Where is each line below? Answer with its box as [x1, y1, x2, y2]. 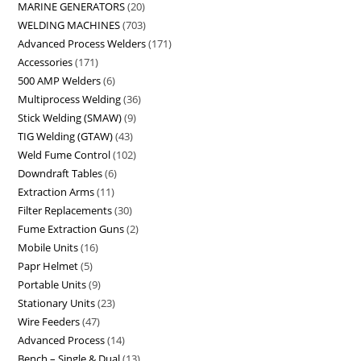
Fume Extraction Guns [18, 222, 125, 237]
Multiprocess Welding [18, 92, 122, 107]
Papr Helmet [18, 259, 79, 274]
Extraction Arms [18, 185, 95, 200]
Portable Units [18, 277, 87, 293]
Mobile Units [18, 240, 79, 255]
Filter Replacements [18, 203, 113, 218]
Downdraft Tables [18, 166, 103, 181]
